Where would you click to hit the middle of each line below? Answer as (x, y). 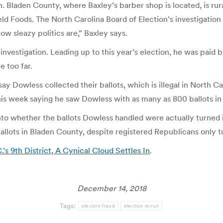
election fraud (98, 206)
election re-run (141, 206)
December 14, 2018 (111, 188)
